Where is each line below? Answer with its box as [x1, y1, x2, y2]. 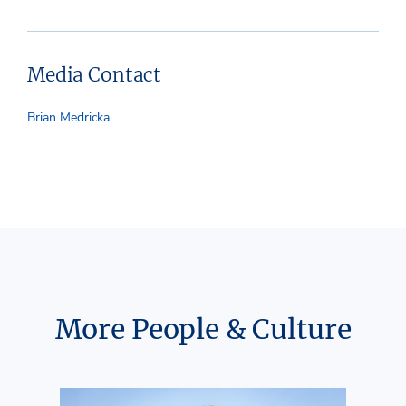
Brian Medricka [27, 108, 110, 126]
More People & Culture [54, 311, 352, 346]
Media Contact [27, 62, 162, 87]
